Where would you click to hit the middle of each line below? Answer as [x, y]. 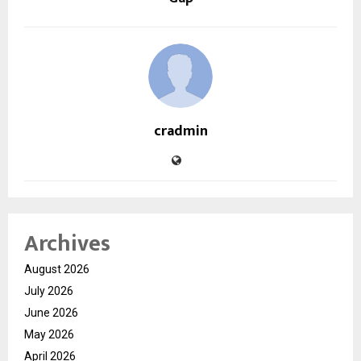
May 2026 [49, 334]
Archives [67, 243]
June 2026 [51, 312]
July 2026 [49, 290]
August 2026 [57, 269]
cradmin [180, 131]
